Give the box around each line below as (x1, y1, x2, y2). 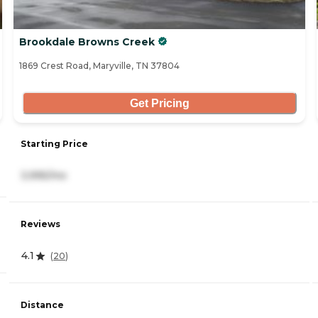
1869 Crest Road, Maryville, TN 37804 (19, 60, 180, 72)
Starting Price (21, 138, 88, 149)
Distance (21, 299, 64, 310)
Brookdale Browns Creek (19, 35, 155, 49)
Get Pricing (129, 97, 190, 109)
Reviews (21, 219, 60, 230)
